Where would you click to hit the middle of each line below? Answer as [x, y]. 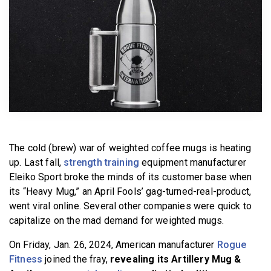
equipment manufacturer [193, 162]
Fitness [26, 259]
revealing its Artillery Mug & [176, 259]
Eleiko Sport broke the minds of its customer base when [131, 177]
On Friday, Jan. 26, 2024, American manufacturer [113, 244]
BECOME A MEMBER [139, 10]
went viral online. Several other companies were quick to [130, 206]
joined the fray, [77, 259]
